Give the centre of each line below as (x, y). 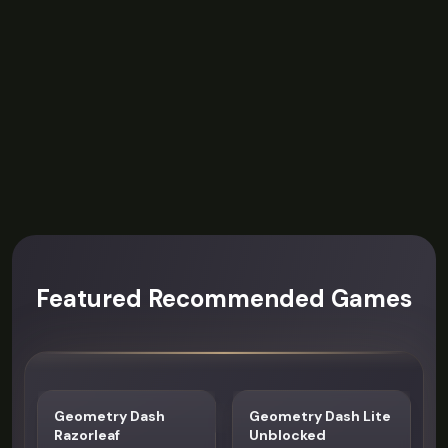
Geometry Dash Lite (320, 416)
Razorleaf (87, 435)
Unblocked (287, 435)
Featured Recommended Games (224, 298)
